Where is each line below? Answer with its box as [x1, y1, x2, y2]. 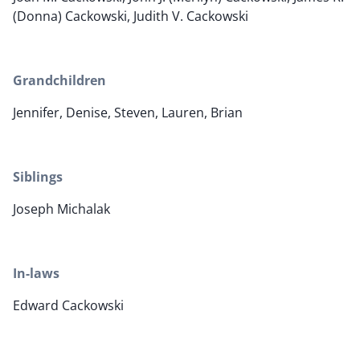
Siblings [13, 168, 63, 186]
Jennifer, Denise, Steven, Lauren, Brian [13, 104, 243, 122]
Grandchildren [13, 72, 106, 90]
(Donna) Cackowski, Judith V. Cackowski [13, 7, 248, 26]
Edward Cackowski [13, 297, 124, 315]
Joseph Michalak [13, 200, 110, 219]
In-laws [13, 264, 59, 283]
